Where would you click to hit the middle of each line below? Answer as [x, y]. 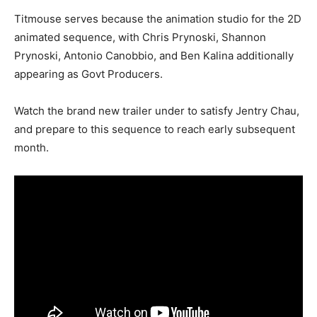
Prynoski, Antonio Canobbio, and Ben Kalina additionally [154, 55]
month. [31, 147]
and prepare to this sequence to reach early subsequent [155, 129]
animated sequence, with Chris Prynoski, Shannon [140, 37]
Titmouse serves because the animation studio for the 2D [158, 18]
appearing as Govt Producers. [88, 74]
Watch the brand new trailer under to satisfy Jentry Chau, [157, 110]
